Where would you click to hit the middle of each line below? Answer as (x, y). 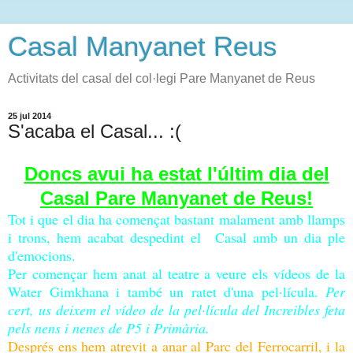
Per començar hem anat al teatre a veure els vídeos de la (176, 273)
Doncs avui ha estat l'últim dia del (176, 173)
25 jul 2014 (30, 116)
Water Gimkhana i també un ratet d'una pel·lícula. (167, 291)
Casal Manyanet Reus (143, 46)
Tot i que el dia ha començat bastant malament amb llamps (176, 219)
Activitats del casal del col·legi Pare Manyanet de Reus (162, 78)
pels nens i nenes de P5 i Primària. (109, 327)
